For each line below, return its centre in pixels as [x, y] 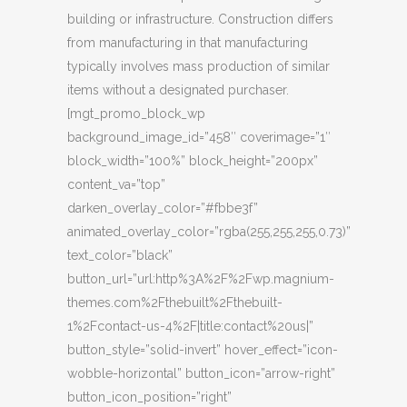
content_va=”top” [116, 185]
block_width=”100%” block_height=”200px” [193, 161]
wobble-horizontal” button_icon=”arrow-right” [201, 374]
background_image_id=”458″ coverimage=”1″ [199, 138]
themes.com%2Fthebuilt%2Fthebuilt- [175, 303]
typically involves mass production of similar [199, 67]
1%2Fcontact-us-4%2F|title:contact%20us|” [190, 327]
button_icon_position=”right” [149, 397]
